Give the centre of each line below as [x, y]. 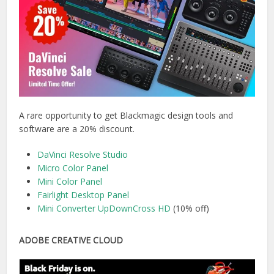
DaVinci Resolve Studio [83, 154]
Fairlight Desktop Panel [83, 194]
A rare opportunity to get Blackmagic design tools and [126, 115]
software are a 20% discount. [77, 128]
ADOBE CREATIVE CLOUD [71, 240]
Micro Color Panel [73, 168]
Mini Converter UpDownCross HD [104, 208]
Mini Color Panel [70, 181]
